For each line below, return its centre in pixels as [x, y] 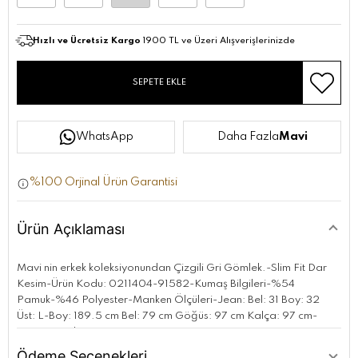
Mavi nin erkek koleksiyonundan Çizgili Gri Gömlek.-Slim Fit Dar [172, 268]
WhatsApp [104, 137]
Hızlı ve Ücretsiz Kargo [87, 41]
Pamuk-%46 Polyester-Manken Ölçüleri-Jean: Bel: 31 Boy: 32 [168, 300]
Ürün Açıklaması [71, 229]
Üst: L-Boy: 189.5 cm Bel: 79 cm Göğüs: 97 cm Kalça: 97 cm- [167, 316]
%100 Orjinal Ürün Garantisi [103, 183]
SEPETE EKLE [160, 83]
